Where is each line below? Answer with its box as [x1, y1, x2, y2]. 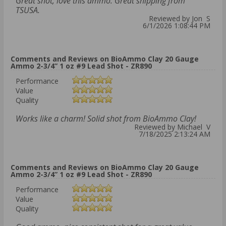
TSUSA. [16, 5, 40, 16]
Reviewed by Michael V [134, 122, 210, 132]
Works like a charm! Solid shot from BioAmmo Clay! [16, 113, 196, 125]
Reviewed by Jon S [149, 14, 210, 24]
